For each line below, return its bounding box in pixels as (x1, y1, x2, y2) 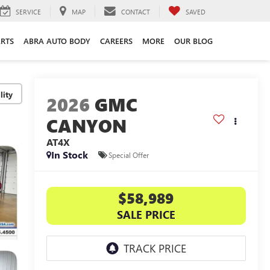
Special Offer (108, 149, 149, 160)
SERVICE (16, 7, 41, 16)
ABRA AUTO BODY (24, 35, 90, 46)
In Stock (51, 148, 88, 162)
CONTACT (121, 7, 150, 16)
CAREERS (100, 35, 133, 46)
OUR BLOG (174, 35, 213, 46)
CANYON (46, 113, 127, 138)
